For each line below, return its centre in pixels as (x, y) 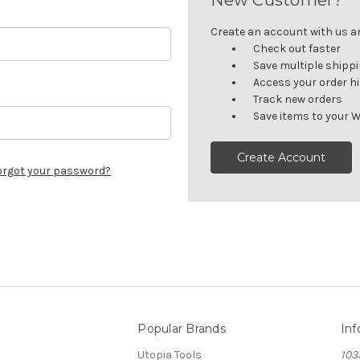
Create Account (282, 157)
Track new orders (298, 99)
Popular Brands (182, 328)
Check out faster (297, 48)
